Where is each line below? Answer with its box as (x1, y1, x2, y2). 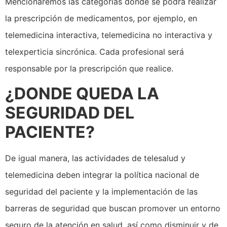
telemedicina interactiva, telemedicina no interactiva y (5, 30, 212, 41)
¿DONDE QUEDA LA (5, 84, 159, 104)
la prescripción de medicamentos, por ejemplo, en (5, 13, 200, 24)
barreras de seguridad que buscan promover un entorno (5, 203, 220, 214)
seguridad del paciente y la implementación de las (5, 186, 198, 197)
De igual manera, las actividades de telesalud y (5, 153, 185, 164)
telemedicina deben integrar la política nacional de (5, 170, 199, 180)
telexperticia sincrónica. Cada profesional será (5, 47, 184, 57)
